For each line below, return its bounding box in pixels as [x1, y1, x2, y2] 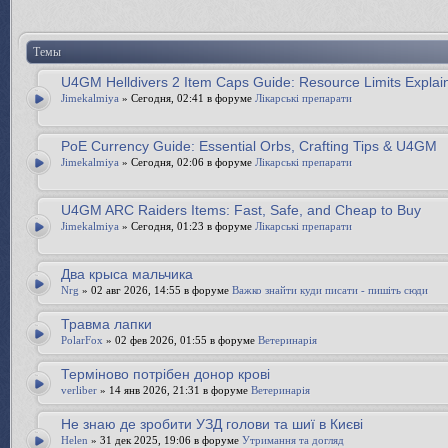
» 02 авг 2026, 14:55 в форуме [79, 284, 232, 296]
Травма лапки [61, 316, 152, 332]
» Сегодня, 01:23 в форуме [119, 220, 255, 232]
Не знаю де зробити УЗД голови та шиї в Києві [61, 416, 363, 432]
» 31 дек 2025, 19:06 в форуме [88, 434, 242, 446]
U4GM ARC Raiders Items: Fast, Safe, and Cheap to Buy [61, 202, 421, 218]
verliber [61, 384, 97, 396]
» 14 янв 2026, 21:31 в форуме [97, 384, 251, 396]
